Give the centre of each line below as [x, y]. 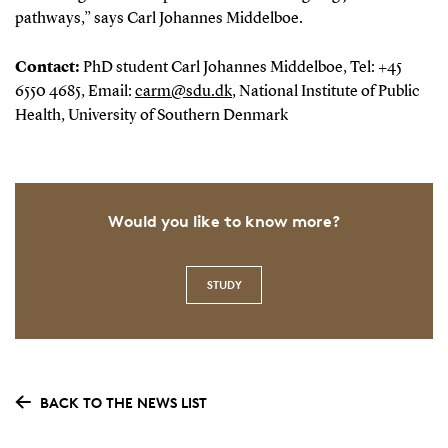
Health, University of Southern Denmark [151, 115]
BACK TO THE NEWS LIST [123, 403]
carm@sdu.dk [183, 91]
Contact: [48, 67]
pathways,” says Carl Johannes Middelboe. [158, 18]
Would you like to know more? [224, 221]
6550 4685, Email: [74, 91]
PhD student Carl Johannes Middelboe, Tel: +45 [242, 67]
